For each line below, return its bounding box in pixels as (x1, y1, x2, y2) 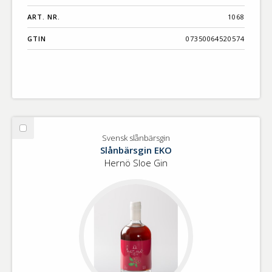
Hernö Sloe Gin (104, 156, 168, 169)
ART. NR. (27, 12, 60, 21)
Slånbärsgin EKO (100, 143, 172, 156)
